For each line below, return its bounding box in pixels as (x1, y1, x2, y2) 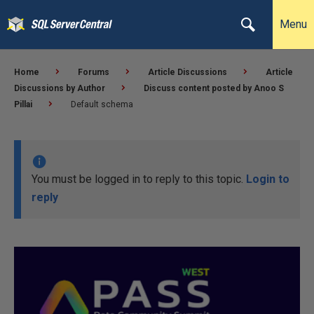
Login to (246, 172, 289, 186)
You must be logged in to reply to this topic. (32, 172, 246, 186)
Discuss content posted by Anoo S (144, 83, 284, 93)
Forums (78, 67, 109, 77)
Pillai (14, 100, 32, 109)
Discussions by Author (14, 83, 105, 93)
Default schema (71, 100, 133, 109)
